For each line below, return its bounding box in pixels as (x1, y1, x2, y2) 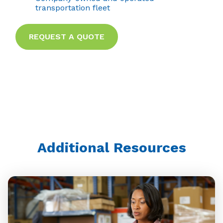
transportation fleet (35, 3, 110, 13)
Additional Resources (37, 139, 186, 156)
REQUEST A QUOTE (29, 31, 105, 41)
